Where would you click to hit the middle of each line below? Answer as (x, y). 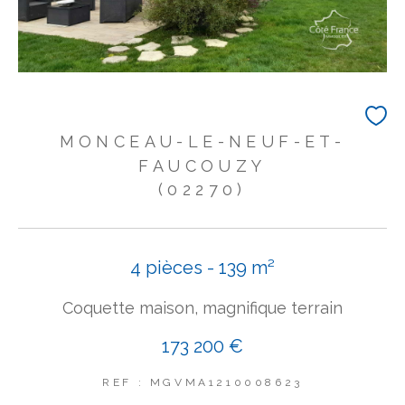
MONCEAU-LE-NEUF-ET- (202, 141)
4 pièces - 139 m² (202, 268)
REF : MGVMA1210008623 (202, 382)
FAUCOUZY (202, 166)
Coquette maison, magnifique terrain (202, 308)
